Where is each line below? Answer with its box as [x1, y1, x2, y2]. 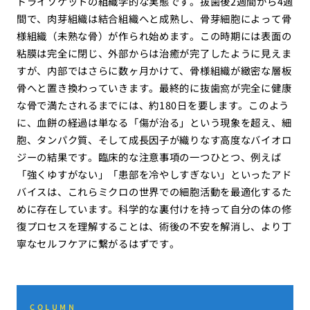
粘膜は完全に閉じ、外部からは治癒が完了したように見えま [16, 46, 292, 61]
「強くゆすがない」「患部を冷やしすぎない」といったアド [16, 167, 292, 182]
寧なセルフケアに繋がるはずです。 [16, 236, 180, 251]
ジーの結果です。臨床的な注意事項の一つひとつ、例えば [16, 149, 282, 165]
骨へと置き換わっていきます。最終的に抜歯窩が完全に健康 [16, 80, 292, 95]
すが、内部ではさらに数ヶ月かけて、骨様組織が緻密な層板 [16, 63, 292, 78]
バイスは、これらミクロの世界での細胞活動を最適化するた [16, 184, 292, 199]
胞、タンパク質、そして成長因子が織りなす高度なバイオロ [16, 132, 292, 147]
